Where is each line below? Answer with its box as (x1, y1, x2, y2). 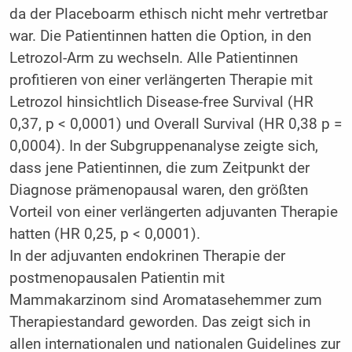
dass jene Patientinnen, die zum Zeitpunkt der (9, 159, 310, 178)
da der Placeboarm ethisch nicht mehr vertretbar (9, 5, 328, 24)
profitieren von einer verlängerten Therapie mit (9, 71, 313, 90)
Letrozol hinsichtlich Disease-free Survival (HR (9, 93, 313, 112)
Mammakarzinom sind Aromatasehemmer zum (9, 291, 322, 310)
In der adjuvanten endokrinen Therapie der (9, 247, 285, 266)
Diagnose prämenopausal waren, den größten (9, 181, 308, 200)
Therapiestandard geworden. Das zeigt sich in (9, 313, 310, 332)
